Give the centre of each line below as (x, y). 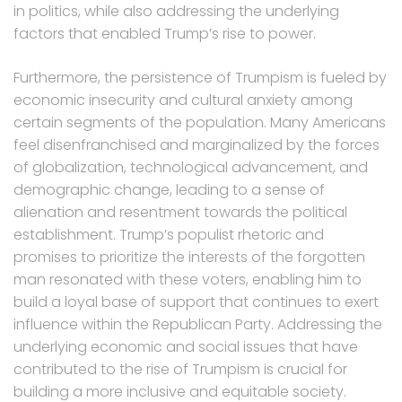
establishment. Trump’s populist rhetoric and (169, 235)
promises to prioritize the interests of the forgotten (189, 258)
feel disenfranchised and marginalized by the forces (197, 145)
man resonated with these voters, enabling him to (188, 280)
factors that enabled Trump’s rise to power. (165, 34)
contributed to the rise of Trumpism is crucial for (180, 370)
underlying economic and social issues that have (186, 347)
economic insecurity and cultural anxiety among (183, 100)
